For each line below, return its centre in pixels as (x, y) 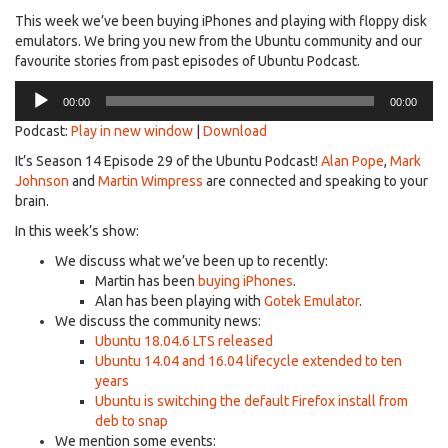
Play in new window (132, 130)
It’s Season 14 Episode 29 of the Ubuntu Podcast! (168, 160)
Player (33, 109)
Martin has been (146, 280)
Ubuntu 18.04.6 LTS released (184, 340)
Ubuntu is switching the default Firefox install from (251, 400)
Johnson (42, 180)
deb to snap (131, 420)
